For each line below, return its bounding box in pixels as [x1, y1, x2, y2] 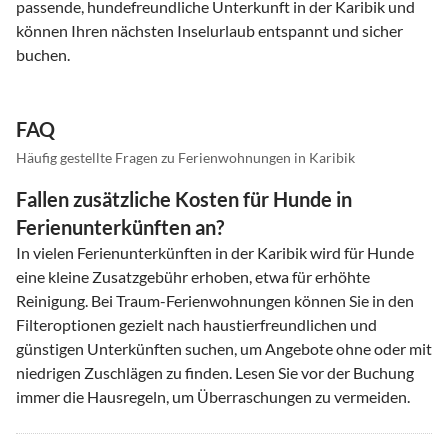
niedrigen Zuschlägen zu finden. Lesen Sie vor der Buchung [16, 362, 414, 382]
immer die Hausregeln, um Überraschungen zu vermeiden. [16, 386, 410, 406]
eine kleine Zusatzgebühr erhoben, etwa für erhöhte [16, 266, 370, 286]
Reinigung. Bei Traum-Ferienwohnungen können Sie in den [16, 290, 414, 310]
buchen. [16, 44, 70, 64]
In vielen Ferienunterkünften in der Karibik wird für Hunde [16, 242, 414, 262]
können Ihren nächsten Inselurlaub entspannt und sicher [16, 20, 403, 40]
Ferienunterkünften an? [16, 214, 224, 239]
